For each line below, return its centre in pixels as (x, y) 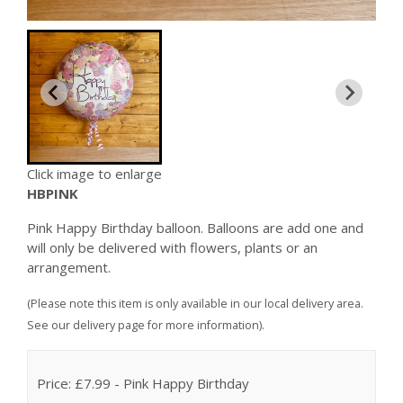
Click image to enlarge (94, 173)
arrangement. (71, 268)
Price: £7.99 (74, 384)
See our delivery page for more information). (146, 325)
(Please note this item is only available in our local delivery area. (195, 303)
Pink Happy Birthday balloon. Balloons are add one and (195, 228)
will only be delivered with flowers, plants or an (172, 248)
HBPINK (53, 193)
